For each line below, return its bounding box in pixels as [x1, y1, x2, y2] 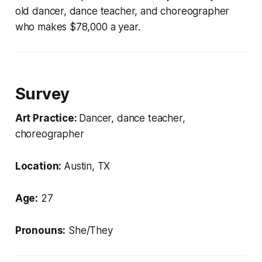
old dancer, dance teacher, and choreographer [15, 5, 230, 18]
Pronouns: [15, 225, 66, 237]
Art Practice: [15, 112, 80, 125]
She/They [65, 225, 113, 237]
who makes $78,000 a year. [15, 21, 140, 33]
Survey [15, 84, 70, 104]
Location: [15, 160, 64, 173]
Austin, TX [64, 160, 111, 173]
